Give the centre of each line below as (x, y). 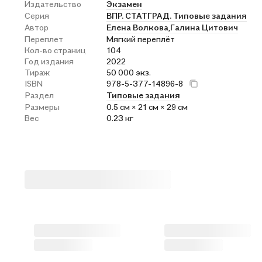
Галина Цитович (204, 27)
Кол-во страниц (55, 50)
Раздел (39, 95)
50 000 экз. (129, 72)
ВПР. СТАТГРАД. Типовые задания (177, 15)
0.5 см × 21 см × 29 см (147, 107)
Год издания (49, 61)
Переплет (44, 39)
